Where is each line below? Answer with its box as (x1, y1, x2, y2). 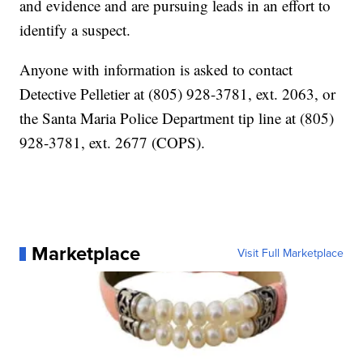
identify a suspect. (19, 19, 131, 41)
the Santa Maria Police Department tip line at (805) (19, 108, 335, 129)
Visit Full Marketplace (237, 245, 344, 263)
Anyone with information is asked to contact (19, 59, 293, 80)
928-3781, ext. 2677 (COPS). (19, 132, 206, 153)
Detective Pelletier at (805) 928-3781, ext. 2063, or (19, 83, 336, 105)
